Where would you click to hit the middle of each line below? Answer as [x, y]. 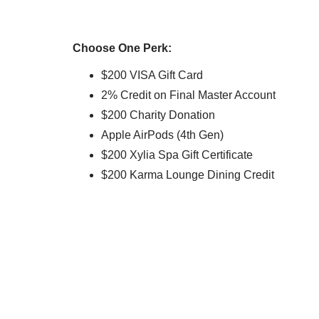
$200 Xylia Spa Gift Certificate [177, 155]
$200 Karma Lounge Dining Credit [188, 175]
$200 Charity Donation [158, 115]
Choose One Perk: [122, 48]
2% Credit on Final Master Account [188, 95]
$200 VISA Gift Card [152, 75]
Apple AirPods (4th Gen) [162, 135]
